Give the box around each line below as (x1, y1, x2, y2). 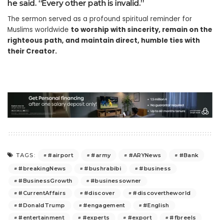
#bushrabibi (84, 165, 121, 172)
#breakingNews (18, 165, 66, 172)
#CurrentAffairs (18, 190, 66, 197)
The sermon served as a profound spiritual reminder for (7, 14, 192, 24)
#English (143, 202, 169, 209)
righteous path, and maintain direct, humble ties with (7, 35, 200, 45)
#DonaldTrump (18, 202, 65, 209)
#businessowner (90, 177, 141, 185)
